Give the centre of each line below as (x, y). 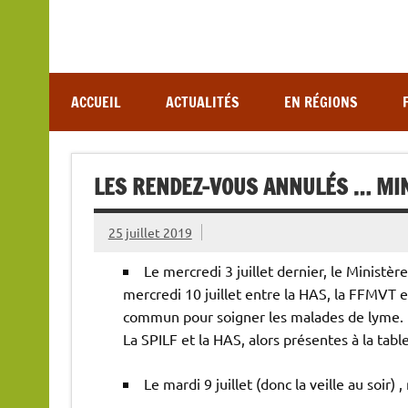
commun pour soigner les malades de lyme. (263, 316)
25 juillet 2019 (150, 232)
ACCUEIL (96, 102)
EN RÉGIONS (321, 102)
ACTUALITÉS (202, 102)
